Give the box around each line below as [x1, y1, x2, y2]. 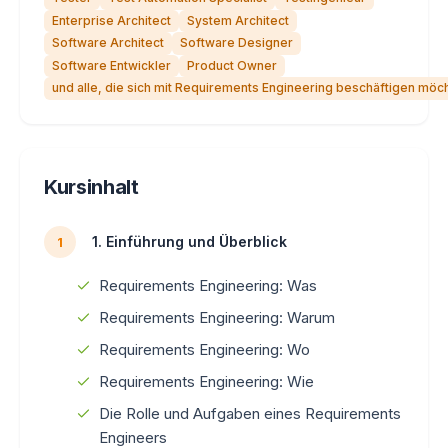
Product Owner [187, 57, 277, 73]
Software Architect [52, 35, 164, 51]
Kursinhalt [44, 174, 139, 199]
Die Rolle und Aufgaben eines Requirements [99, 403, 401, 423]
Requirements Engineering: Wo [99, 339, 310, 359]
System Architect [187, 12, 289, 28]
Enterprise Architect [52, 12, 171, 28]
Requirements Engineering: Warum [99, 307, 335, 327]
